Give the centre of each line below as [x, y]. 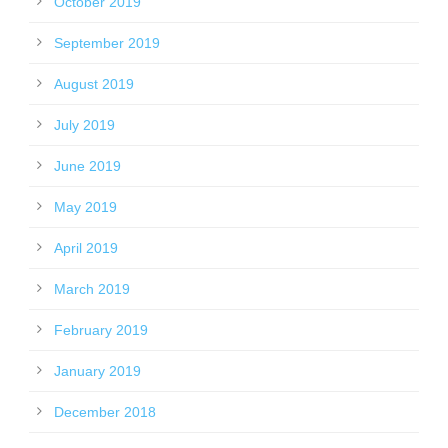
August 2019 [94, 84]
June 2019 [87, 166]
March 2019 [92, 289]
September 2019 [107, 43]
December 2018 [105, 412]
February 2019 [101, 330]
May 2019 [85, 207]
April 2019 [86, 248]
